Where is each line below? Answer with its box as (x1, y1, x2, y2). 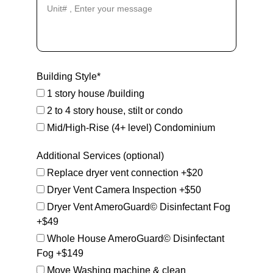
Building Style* (37, 71, 101, 82)
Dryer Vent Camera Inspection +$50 (44, 185, 201, 195)
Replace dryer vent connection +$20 (44, 168, 203, 178)
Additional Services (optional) (37, 151, 164, 161)
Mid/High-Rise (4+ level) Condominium (44, 122, 215, 133)
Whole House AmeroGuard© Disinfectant (44, 233, 224, 244)
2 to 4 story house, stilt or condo (44, 105, 183, 116)
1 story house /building (44, 88, 144, 99)
